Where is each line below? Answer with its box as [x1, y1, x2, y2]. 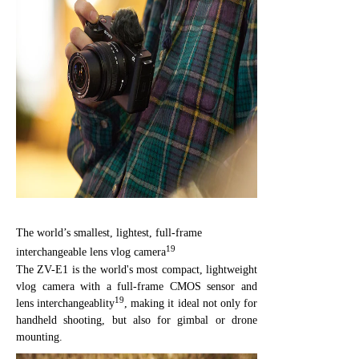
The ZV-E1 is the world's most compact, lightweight [16, 263, 257, 276]
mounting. [16, 330, 63, 343]
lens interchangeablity [16, 296, 115, 309]
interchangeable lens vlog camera [16, 245, 166, 258]
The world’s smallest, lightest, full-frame [16, 226, 202, 239]
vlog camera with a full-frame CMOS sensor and [16, 280, 257, 292]
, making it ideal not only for [124, 296, 258, 309]
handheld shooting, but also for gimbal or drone [16, 313, 257, 326]
